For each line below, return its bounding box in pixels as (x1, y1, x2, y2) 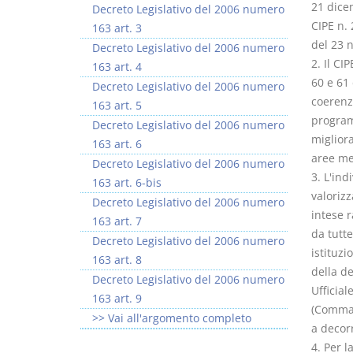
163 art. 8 (92, 252, 142, 267)
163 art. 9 (92, 291, 142, 306)
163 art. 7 (92, 214, 142, 229)
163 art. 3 (92, 20, 142, 35)
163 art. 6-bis (92, 175, 162, 190)
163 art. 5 (92, 98, 142, 113)
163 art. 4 (92, 59, 142, 74)
